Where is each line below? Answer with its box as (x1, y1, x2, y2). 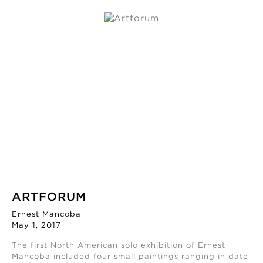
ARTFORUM (12, 192, 86, 203)
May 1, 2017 (12, 222, 61, 230)
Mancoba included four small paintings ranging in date (12, 254, 248, 261)
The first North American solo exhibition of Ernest (12, 242, 225, 249)
